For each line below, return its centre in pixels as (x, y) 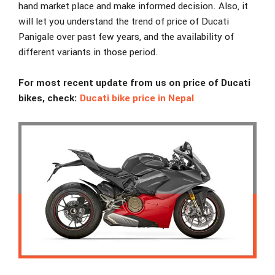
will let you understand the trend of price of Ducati (124, 21)
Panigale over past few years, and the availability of (126, 37)
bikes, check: (49, 99)
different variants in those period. (88, 52)
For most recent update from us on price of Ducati (134, 83)
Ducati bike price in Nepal (137, 99)
